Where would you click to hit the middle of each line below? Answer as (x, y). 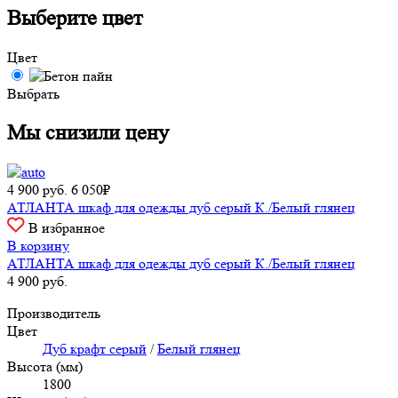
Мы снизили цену (88, 132)
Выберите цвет (75, 19)
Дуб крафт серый (95, 348)
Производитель (54, 313)
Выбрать (33, 93)
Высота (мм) (45, 366)
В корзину (38, 245)
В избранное (67, 227)
